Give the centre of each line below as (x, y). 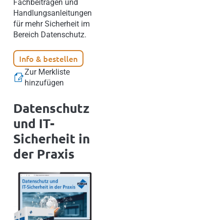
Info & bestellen (48, 59)
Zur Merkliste (47, 72)
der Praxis (44, 154)
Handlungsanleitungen (53, 13)
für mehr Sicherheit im (52, 24)
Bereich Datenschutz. (50, 35)
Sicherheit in (52, 138)
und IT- (34, 123)
